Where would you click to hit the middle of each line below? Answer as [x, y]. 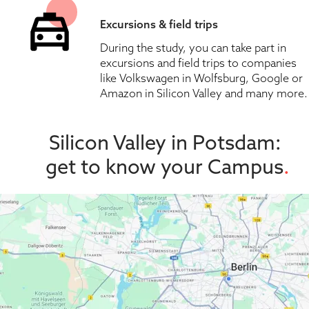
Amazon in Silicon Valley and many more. [204, 93]
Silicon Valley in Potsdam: [165, 142]
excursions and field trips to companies [198, 63]
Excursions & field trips [159, 24]
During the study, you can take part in [193, 48]
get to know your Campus [165, 167]
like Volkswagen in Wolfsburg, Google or [201, 78]
